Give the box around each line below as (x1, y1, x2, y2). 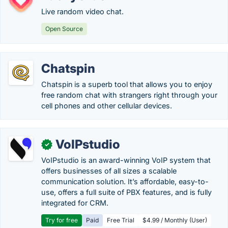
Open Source (45, 25, 83, 33)
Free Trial (107, 216, 134, 224)
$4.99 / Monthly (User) (142, 216, 207, 224)
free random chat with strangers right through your (41, 91, 217, 99)
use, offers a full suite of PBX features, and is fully (41, 188, 212, 196)
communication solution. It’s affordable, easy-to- (41, 177, 209, 186)
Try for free (45, 216, 78, 224)
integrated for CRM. (41, 198, 108, 207)
